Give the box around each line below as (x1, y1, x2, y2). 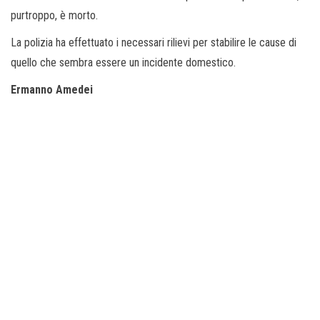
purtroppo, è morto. (11, 8, 98, 22)
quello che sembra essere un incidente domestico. (11, 55, 236, 69)
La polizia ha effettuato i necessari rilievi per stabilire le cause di (11, 35, 296, 49)
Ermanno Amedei (11, 82, 93, 96)
